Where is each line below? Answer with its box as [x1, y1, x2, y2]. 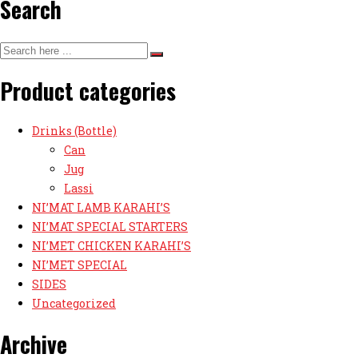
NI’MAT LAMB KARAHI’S [32, 200, 170, 215]
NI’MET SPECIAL [32, 257, 127, 272]
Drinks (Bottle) [32, 123, 117, 138]
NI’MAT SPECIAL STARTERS [32, 219, 188, 234]
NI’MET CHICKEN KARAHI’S [32, 238, 191, 253]
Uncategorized [32, 296, 116, 311]
